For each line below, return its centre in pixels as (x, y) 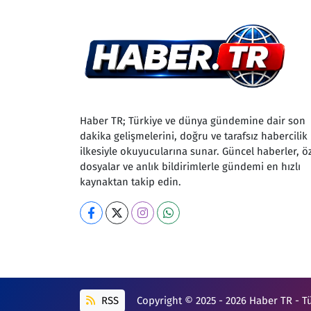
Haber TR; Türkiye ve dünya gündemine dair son (192, 121)
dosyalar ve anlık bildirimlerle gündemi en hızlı (190, 167)
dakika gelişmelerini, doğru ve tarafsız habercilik (193, 136)
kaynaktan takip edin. (130, 182)
